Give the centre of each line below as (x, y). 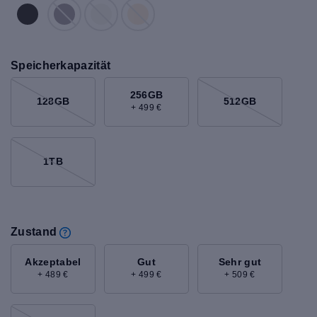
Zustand (34, 231)
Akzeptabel (53, 262)
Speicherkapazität (61, 65)
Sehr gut (240, 262)
